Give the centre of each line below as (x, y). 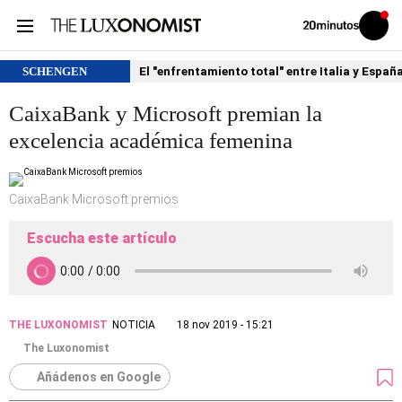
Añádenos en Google (99, 377)
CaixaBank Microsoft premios (94, 199)
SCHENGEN (55, 71)
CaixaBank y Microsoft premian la (166, 114)
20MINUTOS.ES (334, 44)
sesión (386, 39)
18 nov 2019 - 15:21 (225, 325)
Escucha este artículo (102, 238)
